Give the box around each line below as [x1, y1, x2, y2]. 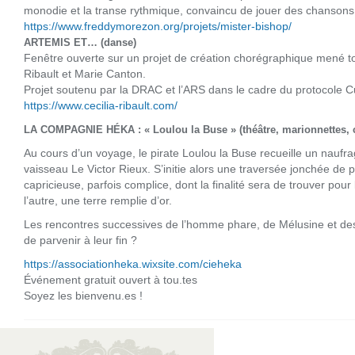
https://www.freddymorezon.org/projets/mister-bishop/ [24, 20, 292, 32]
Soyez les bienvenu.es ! [24, 289, 143, 302]
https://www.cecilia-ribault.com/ [24, 99, 177, 112]
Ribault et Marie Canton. [24, 67, 146, 80]
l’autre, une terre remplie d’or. [24, 194, 172, 207]
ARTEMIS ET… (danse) [24, 36, 136, 48]
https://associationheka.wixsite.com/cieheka [24, 258, 242, 270]
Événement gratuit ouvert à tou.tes [24, 273, 197, 286]
